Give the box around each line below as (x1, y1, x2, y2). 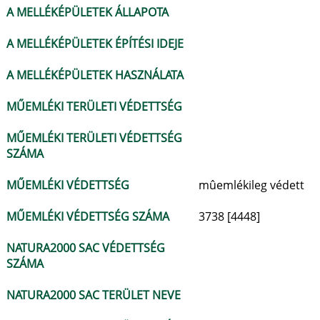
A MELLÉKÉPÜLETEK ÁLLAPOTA (6, 4, 169, 20)
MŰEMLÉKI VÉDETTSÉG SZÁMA (6, 209, 169, 224)
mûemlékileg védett (198, 177, 304, 193)
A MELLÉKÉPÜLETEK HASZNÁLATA (6, 67, 184, 83)
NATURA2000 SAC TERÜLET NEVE (6, 287, 181, 303)
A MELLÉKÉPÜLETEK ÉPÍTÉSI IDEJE (6, 36, 184, 51)
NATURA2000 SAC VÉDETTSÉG (6, 240, 165, 256)
